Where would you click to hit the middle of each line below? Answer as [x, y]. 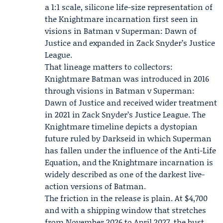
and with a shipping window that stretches [125, 210]
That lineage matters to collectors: [109, 66]
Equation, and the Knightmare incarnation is [129, 162]
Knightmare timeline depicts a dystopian [121, 126]
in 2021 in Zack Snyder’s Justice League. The [125, 114]
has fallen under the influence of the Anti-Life [130, 150]
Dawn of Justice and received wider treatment [131, 102]
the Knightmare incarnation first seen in [121, 19]
